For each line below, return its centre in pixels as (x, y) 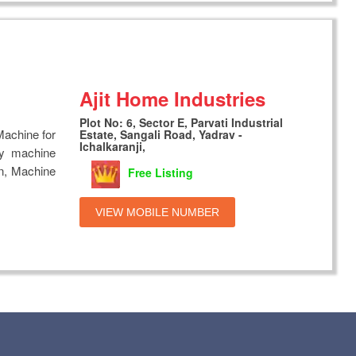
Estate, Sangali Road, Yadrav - (161, 134)
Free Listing (161, 172)
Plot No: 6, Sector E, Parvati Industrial (182, 122)
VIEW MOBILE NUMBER (158, 212)
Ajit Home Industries (173, 98)
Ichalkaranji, (113, 146)
